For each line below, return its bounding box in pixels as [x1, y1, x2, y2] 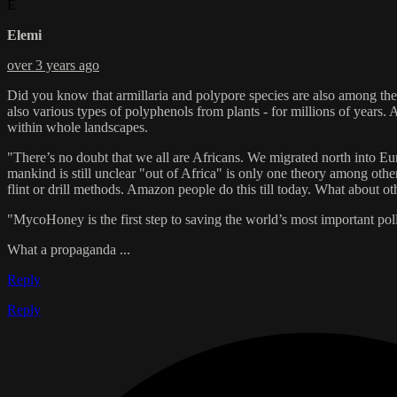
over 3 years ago [7, 57, 99, 73]
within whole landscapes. [7, 119, 148, 135]
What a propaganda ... [7, 241, 130, 257]
